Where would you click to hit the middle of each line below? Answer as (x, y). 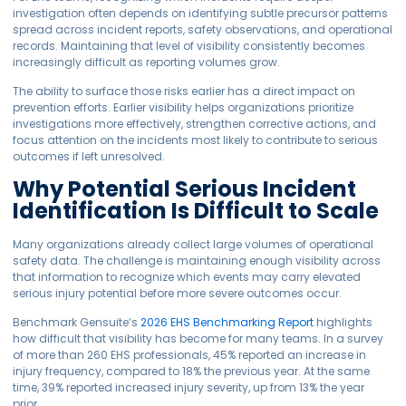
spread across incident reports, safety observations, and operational (203, 29)
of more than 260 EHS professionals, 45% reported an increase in (190, 354)
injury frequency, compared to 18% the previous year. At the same (192, 371)
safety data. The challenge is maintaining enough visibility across (197, 260)
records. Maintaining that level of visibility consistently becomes (189, 45)
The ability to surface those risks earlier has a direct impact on (184, 92)
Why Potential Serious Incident (185, 188)
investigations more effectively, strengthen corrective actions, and (195, 124)
